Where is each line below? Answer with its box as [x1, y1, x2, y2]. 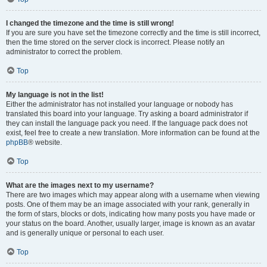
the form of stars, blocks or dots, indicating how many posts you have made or [6, 210, 255, 218]
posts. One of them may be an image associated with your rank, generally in [6, 200, 250, 209]
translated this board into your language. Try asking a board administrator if [6, 110, 248, 118]
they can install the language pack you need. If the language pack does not [6, 119, 247, 128]
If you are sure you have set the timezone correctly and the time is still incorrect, [6, 29, 260, 37]
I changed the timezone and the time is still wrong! [6, 19, 174, 27]
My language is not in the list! [6, 91, 104, 99]
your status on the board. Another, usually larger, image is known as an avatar [6, 219, 255, 228]
